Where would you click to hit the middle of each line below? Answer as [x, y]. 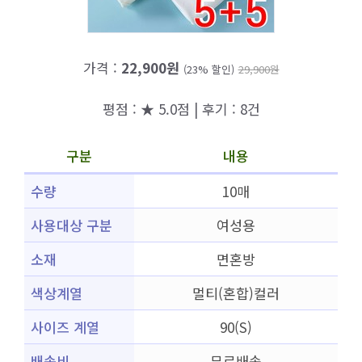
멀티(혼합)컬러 [236, 293]
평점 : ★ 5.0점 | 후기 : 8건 [181, 108]
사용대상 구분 [72, 225]
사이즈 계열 [65, 327]
